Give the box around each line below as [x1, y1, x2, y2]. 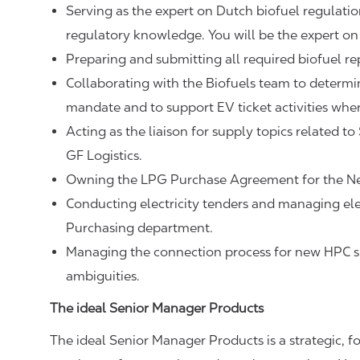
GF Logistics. [66, 148, 142, 164]
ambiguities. [66, 268, 140, 284]
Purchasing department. [66, 220, 213, 236]
